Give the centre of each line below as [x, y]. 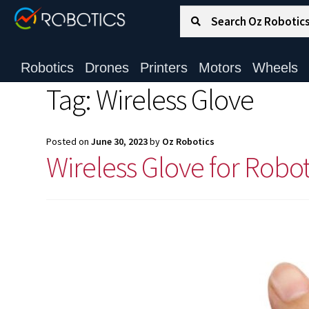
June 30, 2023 [120, 141]
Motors [220, 68]
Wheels [275, 68]
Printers [163, 68]
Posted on [69, 141]
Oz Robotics [189, 141]
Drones [107, 68]
